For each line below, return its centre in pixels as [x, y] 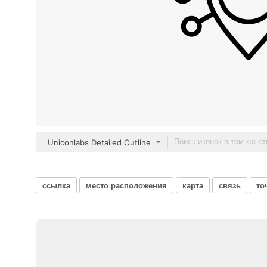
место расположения [126, 185]
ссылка [56, 185]
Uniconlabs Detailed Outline [99, 142]
